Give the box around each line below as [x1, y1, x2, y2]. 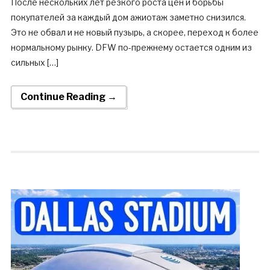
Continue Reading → [20, 91, 117, 103]
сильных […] [10, 57, 58, 68]
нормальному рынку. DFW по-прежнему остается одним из [10, 42, 252, 53]
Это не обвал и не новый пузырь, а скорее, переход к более [10, 27, 259, 38]
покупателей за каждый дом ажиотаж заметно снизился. [10, 12, 246, 23]
